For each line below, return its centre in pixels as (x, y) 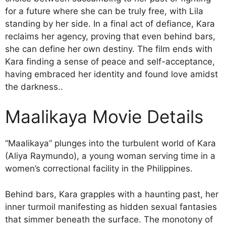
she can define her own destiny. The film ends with (109, 49)
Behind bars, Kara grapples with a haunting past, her (112, 194)
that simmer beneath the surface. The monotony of (109, 219)
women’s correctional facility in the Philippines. (99, 168)
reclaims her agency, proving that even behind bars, (110, 36)
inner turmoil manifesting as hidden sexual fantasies (111, 207)
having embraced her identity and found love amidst (111, 74)
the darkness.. (34, 87)
